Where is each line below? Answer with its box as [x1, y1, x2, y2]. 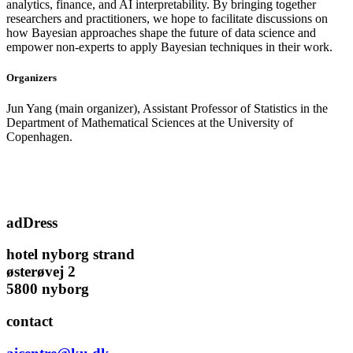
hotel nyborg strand [6, 246, 135, 263]
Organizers [6, 71, 57, 84]
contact [6, 313, 53, 330]
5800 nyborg [6, 281, 89, 298]
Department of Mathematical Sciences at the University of [6, 116, 293, 130]
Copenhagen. [6, 130, 72, 144]
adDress [6, 214, 58, 231]
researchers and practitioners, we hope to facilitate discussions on [6, 11, 328, 25]
